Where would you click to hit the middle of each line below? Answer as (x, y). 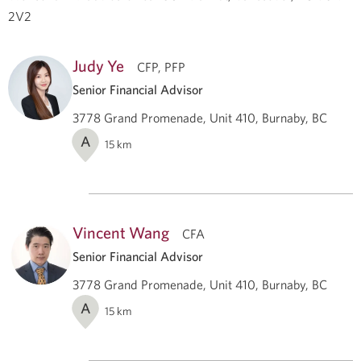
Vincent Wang (121, 232)
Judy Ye (98, 65)
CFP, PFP (161, 66)
